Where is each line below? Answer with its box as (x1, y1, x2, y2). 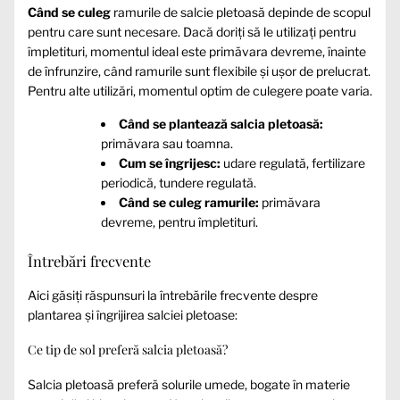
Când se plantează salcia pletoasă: (119, 116, 323, 132)
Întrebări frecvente (28, 251, 151, 271)
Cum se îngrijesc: (119, 155, 221, 171)
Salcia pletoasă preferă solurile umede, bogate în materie (28, 376, 350, 392)
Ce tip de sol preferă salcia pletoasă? (28, 341, 228, 359)
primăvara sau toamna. (101, 136, 233, 152)
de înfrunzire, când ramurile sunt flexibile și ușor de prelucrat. (28, 63, 371, 79)
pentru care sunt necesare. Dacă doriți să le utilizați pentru (28, 24, 356, 40)
